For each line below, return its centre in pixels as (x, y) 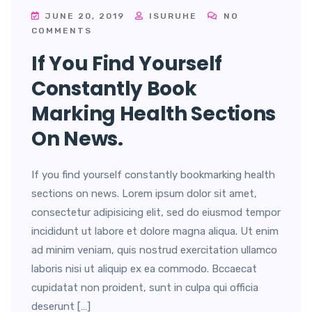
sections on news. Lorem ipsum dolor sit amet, (144, 194)
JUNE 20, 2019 (85, 16)
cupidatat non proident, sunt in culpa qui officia (145, 288)
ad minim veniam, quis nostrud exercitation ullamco (154, 250)
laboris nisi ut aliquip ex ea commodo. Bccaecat (144, 269)
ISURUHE (171, 16)
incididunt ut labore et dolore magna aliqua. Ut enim (155, 232)
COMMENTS (62, 31)
